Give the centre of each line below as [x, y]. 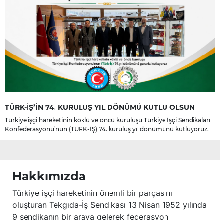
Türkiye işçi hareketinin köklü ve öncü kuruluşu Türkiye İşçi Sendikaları [108, 120]
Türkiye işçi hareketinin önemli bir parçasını [92, 193]
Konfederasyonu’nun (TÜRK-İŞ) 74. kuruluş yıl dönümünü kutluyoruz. [107, 129]
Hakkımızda [49, 176]
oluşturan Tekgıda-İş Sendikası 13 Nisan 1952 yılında [110, 205]
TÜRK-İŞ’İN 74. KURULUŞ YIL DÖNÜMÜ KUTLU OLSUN [100, 107]
